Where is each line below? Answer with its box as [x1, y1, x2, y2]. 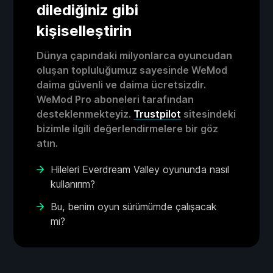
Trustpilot [133, 108, 181, 120]
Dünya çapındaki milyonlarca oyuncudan [37, 49, 232, 62]
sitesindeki [181, 108, 236, 120]
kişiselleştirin [37, 22, 132, 40]
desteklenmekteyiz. [37, 108, 133, 120]
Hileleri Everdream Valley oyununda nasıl [51, 163, 229, 175]
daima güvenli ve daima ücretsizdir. [37, 79, 206, 91]
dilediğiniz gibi [37, 1, 138, 19]
